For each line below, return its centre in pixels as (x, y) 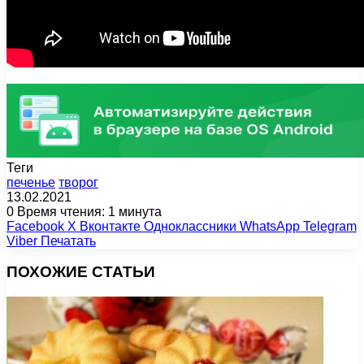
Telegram (330, 226)
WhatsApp (270, 226)
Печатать (68, 240)
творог (78, 182)
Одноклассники (190, 226)
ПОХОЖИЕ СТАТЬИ (81, 272)
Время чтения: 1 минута (88, 211)
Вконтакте (110, 226)
